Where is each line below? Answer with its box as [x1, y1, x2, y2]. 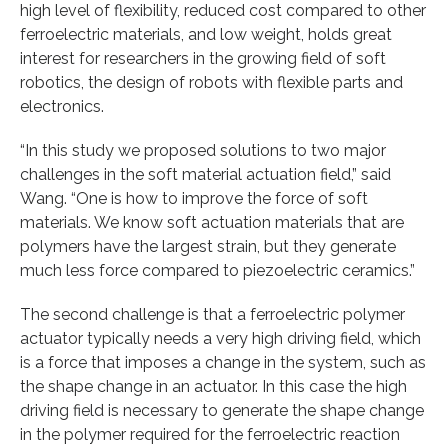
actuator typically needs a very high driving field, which [20, 328, 421, 348]
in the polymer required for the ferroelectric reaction [20, 424, 400, 444]
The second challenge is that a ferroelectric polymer [20, 304, 405, 324]
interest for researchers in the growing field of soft [20, 48, 386, 68]
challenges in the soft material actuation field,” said [20, 164, 391, 184]
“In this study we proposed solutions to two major [20, 140, 386, 160]
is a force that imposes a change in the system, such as [20, 352, 426, 372]
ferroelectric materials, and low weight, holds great [20, 24, 392, 44]
